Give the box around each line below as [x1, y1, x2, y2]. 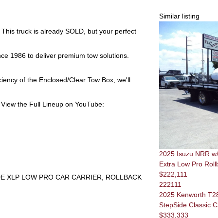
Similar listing [159, 12, 200, 20]
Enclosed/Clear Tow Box [39, 76, 113, 84]
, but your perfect [84, 27, 136, 35]
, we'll [113, 76, 130, 84]
